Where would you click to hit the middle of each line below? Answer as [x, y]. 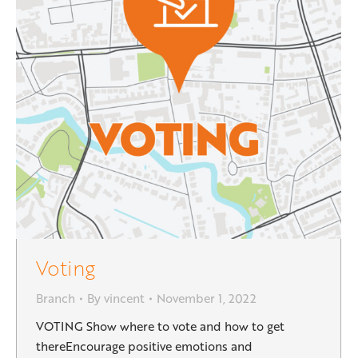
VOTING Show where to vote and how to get [160, 326]
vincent [124, 298]
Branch [56, 298]
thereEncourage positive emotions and [144, 346]
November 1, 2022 [207, 298]
